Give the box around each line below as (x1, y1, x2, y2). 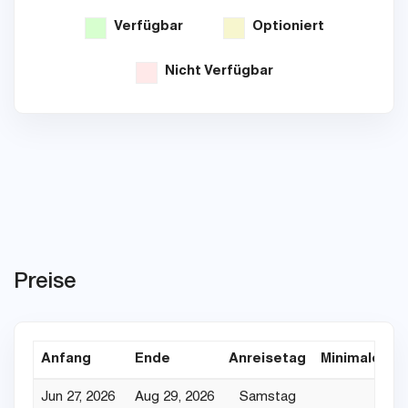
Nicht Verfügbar (157, 65, 273, 79)
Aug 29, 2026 (135, 391, 214, 405)
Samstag (239, 391, 296, 405)
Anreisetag (229, 352, 306, 367)
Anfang (41, 352, 91, 367)
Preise (14, 267, 76, 293)
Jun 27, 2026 (41, 391, 115, 405)
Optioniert (244, 20, 324, 34)
